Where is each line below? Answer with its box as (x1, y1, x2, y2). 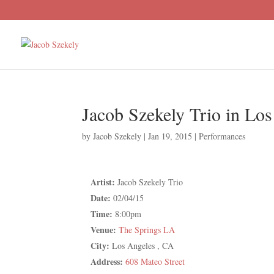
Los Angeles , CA (112, 239, 174, 251)
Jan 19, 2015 (148, 130, 193, 142)
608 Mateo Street (125, 255, 185, 267)
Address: (91, 254, 124, 268)
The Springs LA (119, 223, 176, 235)
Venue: (91, 223, 117, 236)
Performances (199, 130, 246, 142)
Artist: (91, 175, 116, 188)
